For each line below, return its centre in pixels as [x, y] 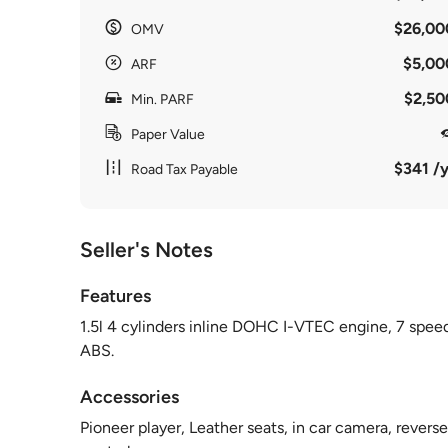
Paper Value [168, 134]
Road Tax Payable [184, 169]
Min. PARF [162, 99]
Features [115, 296]
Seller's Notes [146, 249]
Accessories [129, 397]
